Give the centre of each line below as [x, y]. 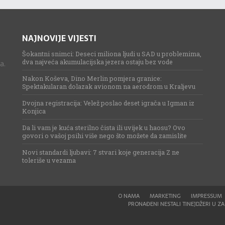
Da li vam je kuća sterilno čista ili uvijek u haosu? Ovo [104, 128]
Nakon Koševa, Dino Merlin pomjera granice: [92, 78]
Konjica [34, 111]
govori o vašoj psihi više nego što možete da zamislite [105, 136]
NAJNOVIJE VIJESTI [60, 38]
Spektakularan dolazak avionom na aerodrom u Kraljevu [109, 86]
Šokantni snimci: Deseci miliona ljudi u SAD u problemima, [112, 54]
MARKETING [165, 196]
